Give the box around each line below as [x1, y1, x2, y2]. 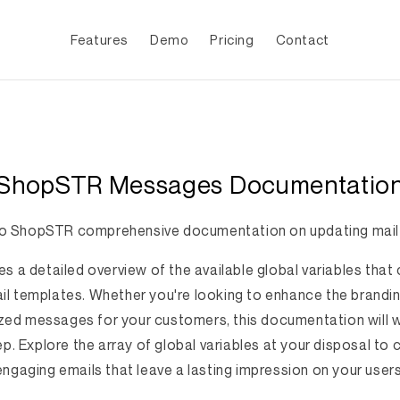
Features [71, 31, 129, 47]
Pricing [210, 31, 254, 47]
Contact [275, 31, 329, 47]
